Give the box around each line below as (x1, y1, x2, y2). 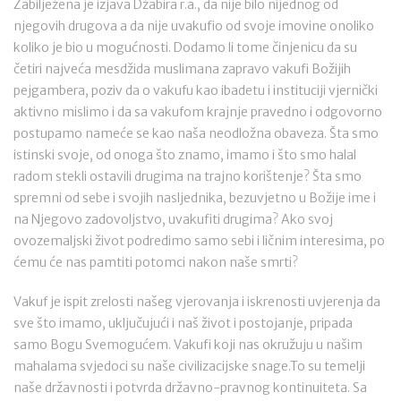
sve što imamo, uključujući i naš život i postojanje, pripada (13, 315, 353, 331)
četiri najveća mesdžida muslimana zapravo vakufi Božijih (13, 61, 351, 77)
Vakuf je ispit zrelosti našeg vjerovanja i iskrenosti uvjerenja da (13, 294, 380, 310)
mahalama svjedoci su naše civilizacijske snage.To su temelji (13, 358, 365, 374)
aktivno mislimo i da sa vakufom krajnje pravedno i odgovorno (13, 104, 382, 120)
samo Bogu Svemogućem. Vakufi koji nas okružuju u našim (13, 337, 363, 353)
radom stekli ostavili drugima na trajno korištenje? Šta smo (13, 168, 362, 184)
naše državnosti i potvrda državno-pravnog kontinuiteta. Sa (13, 380, 367, 396)
